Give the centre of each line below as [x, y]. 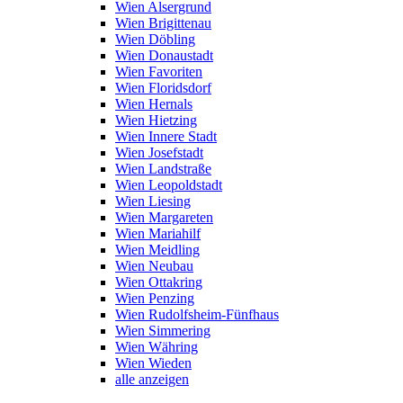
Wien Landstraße [163, 169]
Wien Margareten [164, 217]
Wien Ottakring [159, 282]
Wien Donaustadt [164, 55]
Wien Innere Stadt [166, 136]
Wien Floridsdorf [163, 88]
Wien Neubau [154, 266]
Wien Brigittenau [163, 23]
